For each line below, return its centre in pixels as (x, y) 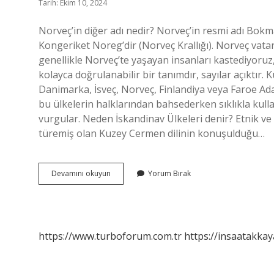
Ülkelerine (128, 184)
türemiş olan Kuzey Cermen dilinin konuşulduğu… (152, 133)
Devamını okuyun (81, 173)
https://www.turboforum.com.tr (110, 236)
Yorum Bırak (169, 173)
